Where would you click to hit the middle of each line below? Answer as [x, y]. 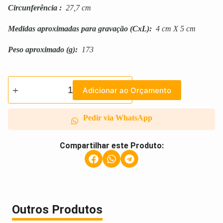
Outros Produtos [57, 210]
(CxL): [140, 29]
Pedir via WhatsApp [117, 118]
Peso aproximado [36, 50]
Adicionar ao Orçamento [127, 90]
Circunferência [33, 8]
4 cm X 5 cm [174, 29]
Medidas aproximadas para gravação [68, 29]
